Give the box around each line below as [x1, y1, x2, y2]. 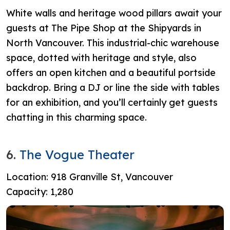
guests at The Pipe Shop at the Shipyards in [6, 22, 201, 34]
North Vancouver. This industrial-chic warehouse [6, 36, 219, 49]
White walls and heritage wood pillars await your [6, 7, 222, 19]
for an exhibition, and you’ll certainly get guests [6, 96, 218, 108]
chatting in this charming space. [6, 111, 149, 123]
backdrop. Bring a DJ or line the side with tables [6, 81, 220, 93]
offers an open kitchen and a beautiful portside [6, 66, 216, 79]
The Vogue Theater [20, 146, 135, 162]
